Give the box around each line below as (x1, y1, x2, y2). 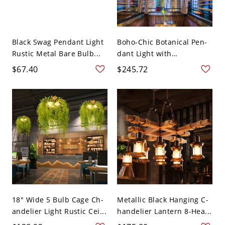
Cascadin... (117, 60, 157, 70)
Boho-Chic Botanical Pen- (117, 37, 207, 47)
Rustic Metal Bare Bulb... (12, 48, 101, 58)
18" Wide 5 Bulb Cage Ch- (12, 194, 104, 204)
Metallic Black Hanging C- (117, 194, 209, 204)
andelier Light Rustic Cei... (12, 206, 107, 216)
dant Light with (117, 48, 172, 58)
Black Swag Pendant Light (12, 37, 104, 47)
